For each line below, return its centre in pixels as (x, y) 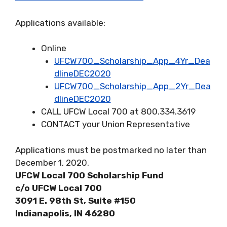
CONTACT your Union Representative (116, 124)
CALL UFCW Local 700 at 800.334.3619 (118, 111)
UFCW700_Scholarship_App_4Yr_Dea (132, 61)
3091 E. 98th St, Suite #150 (75, 200)
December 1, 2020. (52, 162)
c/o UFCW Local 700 (59, 188)
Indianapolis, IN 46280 (65, 213)
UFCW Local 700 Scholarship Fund (89, 175)
